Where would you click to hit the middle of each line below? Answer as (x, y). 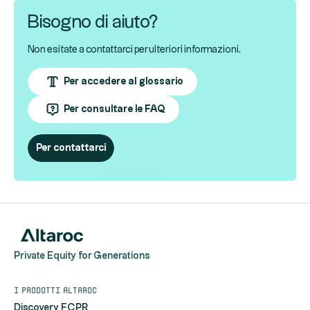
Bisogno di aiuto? (93, 22)
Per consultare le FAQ (115, 109)
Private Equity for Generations (82, 256)
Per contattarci (71, 148)
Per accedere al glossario (124, 81)
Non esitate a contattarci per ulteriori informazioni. (134, 49)
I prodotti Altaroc (55, 289)
